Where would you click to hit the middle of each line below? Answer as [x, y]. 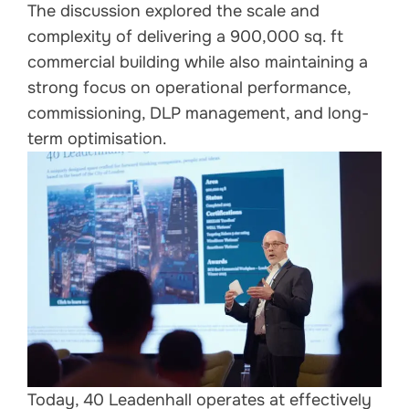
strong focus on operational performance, [189, 87]
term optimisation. [97, 138]
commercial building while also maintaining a [198, 62]
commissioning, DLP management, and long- [198, 113]
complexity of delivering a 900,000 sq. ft [185, 36]
